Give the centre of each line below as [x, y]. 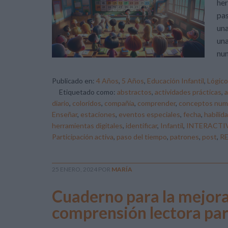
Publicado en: [74, 81]
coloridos [87, 103]
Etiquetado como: [88, 92]
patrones [184, 137]
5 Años [133, 81]
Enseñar [65, 114]
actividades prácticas [188, 92]
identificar [141, 125]
